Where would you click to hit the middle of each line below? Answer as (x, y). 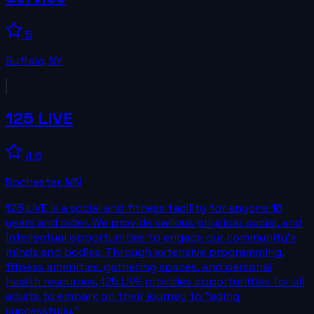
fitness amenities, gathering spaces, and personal (139, 267)
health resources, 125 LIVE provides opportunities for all (155, 282)
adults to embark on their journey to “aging (123, 296)
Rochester (33, 182)
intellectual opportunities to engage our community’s (151, 238)
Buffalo (25, 60)
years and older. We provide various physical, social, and (154, 223)
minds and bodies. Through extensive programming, (145, 252)
